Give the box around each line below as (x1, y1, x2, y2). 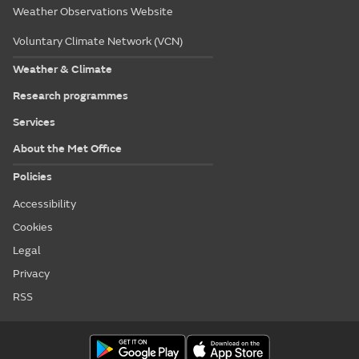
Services (13, 115, 55, 130)
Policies (13, 170, 52, 184)
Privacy (13, 266, 50, 280)
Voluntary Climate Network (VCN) (13, 34, 183, 48)
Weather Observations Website (13, 4, 173, 18)
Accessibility (13, 196, 76, 211)
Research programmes (13, 89, 128, 103)
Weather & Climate (13, 63, 112, 77)
